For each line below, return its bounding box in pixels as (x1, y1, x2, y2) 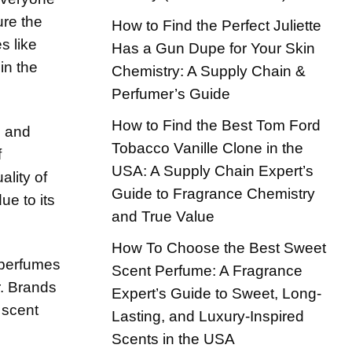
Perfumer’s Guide (112, 85, 230, 102)
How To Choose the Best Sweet (112, 239, 326, 256)
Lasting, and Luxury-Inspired (112, 307, 304, 324)
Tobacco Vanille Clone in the (112, 139, 303, 156)
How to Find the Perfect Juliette (112, 16, 321, 34)
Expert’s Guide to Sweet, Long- (112, 284, 321, 302)
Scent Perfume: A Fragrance (112, 262, 302, 279)
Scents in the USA (112, 330, 235, 347)
